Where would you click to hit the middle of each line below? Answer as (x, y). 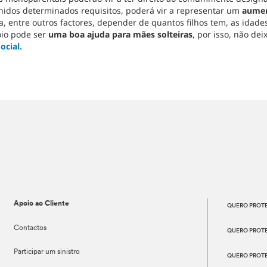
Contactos (30, 228)
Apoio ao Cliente (42, 204)
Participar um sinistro (47, 252)
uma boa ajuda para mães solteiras (120, 34)
